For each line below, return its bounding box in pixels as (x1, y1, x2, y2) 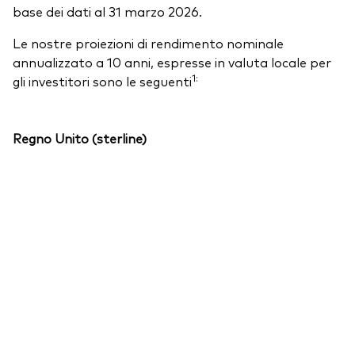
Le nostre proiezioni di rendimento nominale (13, 33, 284, 52)
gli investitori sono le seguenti (13, 71, 192, 90)
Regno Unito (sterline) (13, 128, 147, 147)
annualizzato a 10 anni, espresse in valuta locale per (13, 52, 331, 71)
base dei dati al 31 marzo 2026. (13, 2, 202, 20)
